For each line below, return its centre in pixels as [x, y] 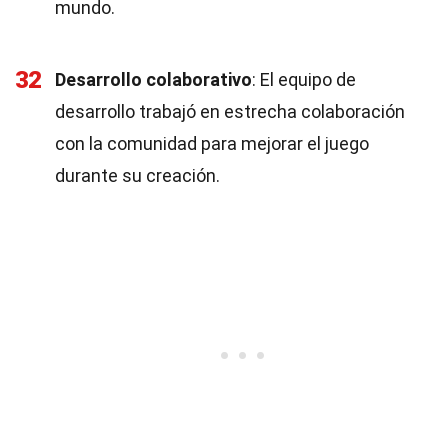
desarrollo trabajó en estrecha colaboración [230, 111]
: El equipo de [304, 79]
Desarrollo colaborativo [153, 79]
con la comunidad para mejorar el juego [212, 143]
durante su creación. [137, 175]
